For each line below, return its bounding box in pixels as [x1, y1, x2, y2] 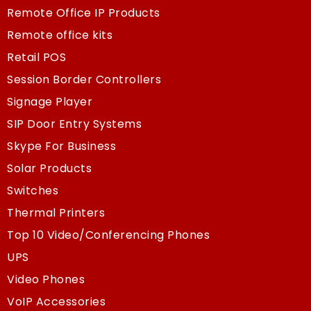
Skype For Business [7, 137, 116, 154]
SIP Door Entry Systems [7, 115, 142, 132]
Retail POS [7, 49, 66, 65]
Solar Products [7, 160, 92, 176]
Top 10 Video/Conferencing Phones [7, 226, 210, 243]
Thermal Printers [7, 204, 105, 221]
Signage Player [7, 93, 92, 110]
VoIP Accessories [7, 293, 106, 310]
